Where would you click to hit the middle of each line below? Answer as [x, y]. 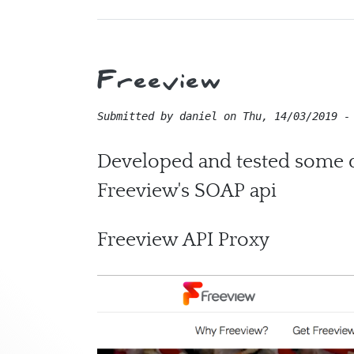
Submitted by [138, 117]
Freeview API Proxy [186, 240]
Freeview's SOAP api [187, 191]
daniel [198, 117]
